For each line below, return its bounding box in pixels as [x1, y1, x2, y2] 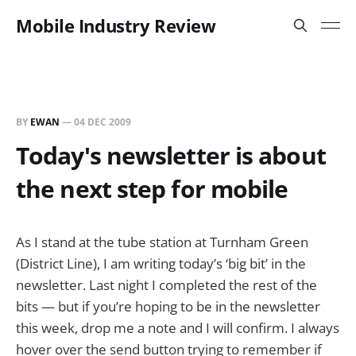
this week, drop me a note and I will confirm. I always [16, 319, 339, 337]
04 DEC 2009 [74, 115, 131, 129]
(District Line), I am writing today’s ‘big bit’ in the [16, 254, 306, 273]
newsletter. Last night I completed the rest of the [16, 276, 317, 294]
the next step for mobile [16, 172, 288, 205]
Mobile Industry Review [16, 14, 216, 37]
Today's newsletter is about [16, 139, 326, 172]
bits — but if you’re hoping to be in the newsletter [16, 297, 320, 315]
